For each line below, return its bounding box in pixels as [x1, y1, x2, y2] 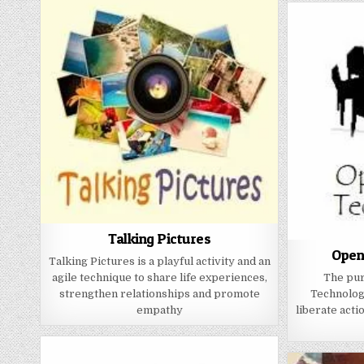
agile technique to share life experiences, [51, 271, 267, 284]
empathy [136, 304, 183, 317]
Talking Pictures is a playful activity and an [48, 255, 271, 268]
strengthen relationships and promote [58, 288, 260, 301]
